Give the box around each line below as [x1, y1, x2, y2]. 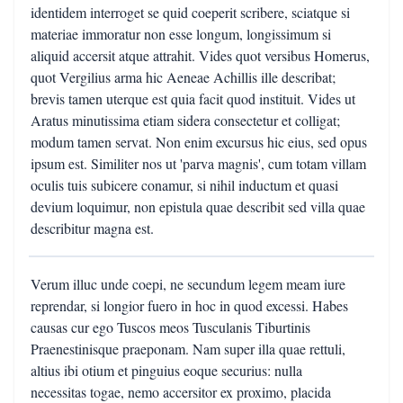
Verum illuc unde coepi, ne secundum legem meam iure [31, 274, 345, 293]
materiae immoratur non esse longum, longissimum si [31, 24, 331, 43]
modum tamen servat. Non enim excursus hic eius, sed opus [31, 132, 367, 151]
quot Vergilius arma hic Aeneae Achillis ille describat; [31, 67, 336, 86]
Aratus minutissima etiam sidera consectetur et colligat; [31, 111, 340, 130]
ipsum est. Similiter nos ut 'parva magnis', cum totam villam [31, 154, 366, 173]
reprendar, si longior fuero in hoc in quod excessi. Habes [31, 296, 348, 315]
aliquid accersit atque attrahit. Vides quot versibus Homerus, [31, 46, 370, 65]
